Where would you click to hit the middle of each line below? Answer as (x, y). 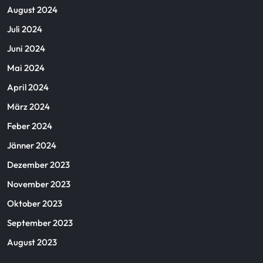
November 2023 (39, 184)
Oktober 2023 (35, 203)
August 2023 (32, 242)
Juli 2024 (25, 29)
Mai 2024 (26, 68)
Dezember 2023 (38, 165)
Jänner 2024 (32, 145)
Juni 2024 (26, 48)
